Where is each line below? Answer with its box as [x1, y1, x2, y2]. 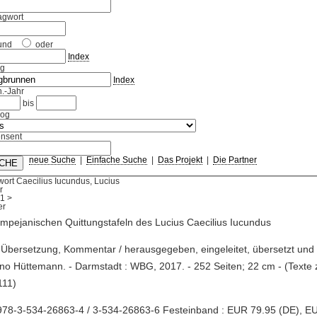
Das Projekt [157, 156, 202, 165]
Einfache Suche [86, 156, 147, 165]
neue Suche [28, 156, 76, 165]
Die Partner [212, 156, 257, 165]
